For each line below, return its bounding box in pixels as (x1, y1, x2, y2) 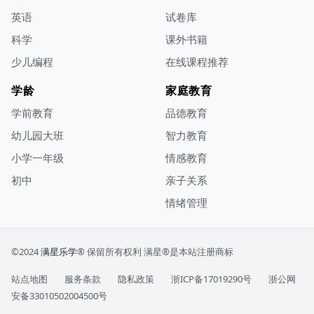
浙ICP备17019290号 (171, 272, 252, 285)
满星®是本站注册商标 (144, 245, 233, 258)
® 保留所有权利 (77, 245, 142, 258)
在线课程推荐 (165, 54, 228, 69)
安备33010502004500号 (11, 289, 107, 302)
